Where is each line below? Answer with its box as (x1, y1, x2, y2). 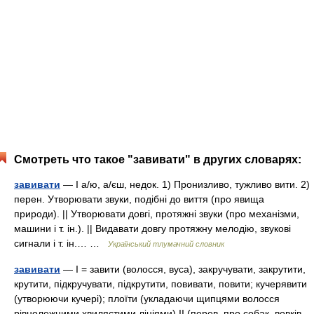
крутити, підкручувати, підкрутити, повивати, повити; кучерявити (14, 278, 307, 289)
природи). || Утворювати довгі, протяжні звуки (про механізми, (14, 208, 299, 219)
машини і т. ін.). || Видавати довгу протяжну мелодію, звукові (14, 223, 291, 234)
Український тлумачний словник (108, 240, 224, 248)
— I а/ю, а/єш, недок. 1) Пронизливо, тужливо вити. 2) (60, 179, 310, 190)
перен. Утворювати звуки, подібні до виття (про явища (14, 193, 264, 205)
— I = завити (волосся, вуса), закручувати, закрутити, (60, 264, 306, 275)
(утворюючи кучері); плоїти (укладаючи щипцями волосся (14, 293, 280, 304)
